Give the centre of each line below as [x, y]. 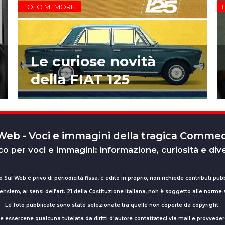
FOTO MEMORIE [49, 6]
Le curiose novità [93, 62]
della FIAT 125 [80, 80]
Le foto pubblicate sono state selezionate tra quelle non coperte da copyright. [113, 205]
